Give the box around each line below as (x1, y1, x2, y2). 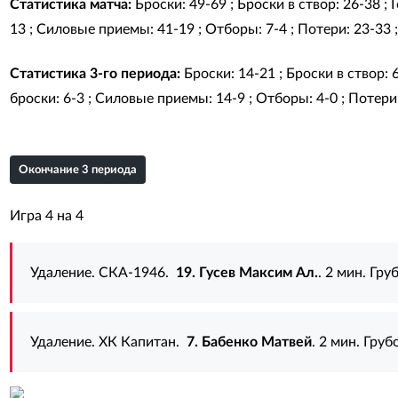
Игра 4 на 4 (9, 209, 84, 223)
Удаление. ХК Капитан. (29, 335, 187, 349)
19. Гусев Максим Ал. (175, 266, 318, 280)
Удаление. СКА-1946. (29, 266, 176, 280)
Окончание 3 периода (18, 164, 137, 176)
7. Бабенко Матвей (186, 335, 312, 349)
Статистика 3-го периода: (9, 67, 180, 81)
